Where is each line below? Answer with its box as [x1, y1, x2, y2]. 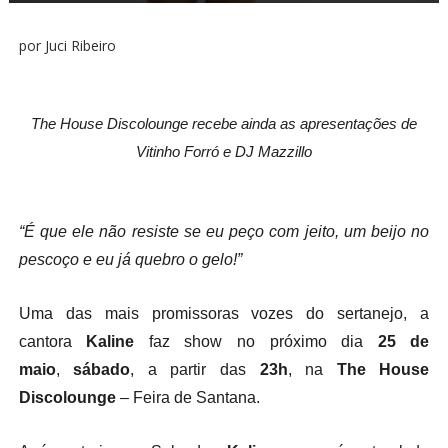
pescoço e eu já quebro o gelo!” [18, 251, 242, 268]
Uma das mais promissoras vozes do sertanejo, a [18, 305, 430, 322]
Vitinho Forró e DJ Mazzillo [135, 144, 312, 160]
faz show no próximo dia [134, 333, 378, 350]
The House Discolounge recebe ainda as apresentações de [30, 116, 417, 132]
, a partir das [130, 361, 260, 378]
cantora [18, 333, 87, 350]
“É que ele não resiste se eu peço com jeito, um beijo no [18, 223, 430, 240]
